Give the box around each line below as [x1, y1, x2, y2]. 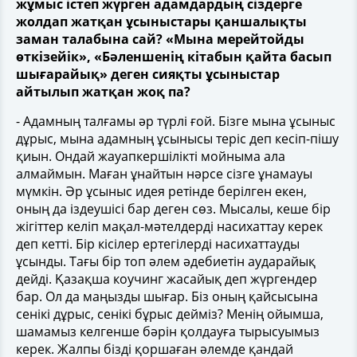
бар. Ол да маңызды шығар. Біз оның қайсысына [16, 288, 318, 305]
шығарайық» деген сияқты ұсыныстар [16, 65, 280, 83]
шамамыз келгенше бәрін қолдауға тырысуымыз [16, 323, 320, 340]
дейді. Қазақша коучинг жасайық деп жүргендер [16, 270, 317, 288]
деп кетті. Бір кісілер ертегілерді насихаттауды [16, 235, 300, 253]
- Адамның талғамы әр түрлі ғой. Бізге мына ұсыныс [16, 112, 335, 130]
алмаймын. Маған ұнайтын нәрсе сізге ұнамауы [16, 165, 312, 182]
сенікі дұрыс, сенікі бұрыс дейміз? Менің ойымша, [16, 305, 324, 323]
